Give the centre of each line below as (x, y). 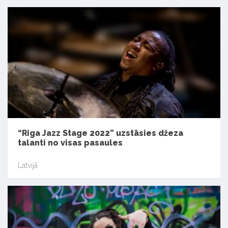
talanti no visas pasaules (70, 143)
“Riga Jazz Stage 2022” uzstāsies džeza (101, 133)
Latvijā (28, 165)
